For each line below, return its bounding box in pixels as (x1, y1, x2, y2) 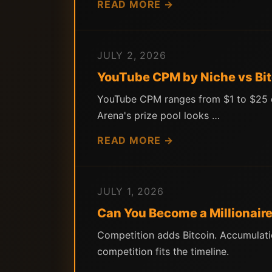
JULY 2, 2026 (97, 49, 166, 61)
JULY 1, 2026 (97, 185, 164, 197)
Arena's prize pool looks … (97, 109, 220, 121)
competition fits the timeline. (97, 245, 229, 257)
